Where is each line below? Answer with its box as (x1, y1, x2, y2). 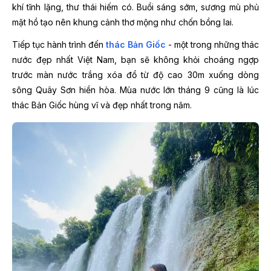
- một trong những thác (166, 39, 259, 50)
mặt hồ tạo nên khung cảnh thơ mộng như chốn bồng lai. (12, 16, 233, 27)
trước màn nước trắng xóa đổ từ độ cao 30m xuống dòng (12, 69, 259, 80)
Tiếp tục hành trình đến (12, 39, 106, 50)
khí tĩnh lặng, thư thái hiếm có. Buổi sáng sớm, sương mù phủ (12, 1, 259, 12)
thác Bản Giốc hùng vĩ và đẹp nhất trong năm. (12, 99, 192, 110)
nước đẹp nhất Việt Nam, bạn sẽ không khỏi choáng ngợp (12, 54, 259, 65)
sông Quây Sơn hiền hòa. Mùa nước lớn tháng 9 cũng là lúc (12, 84, 259, 95)
